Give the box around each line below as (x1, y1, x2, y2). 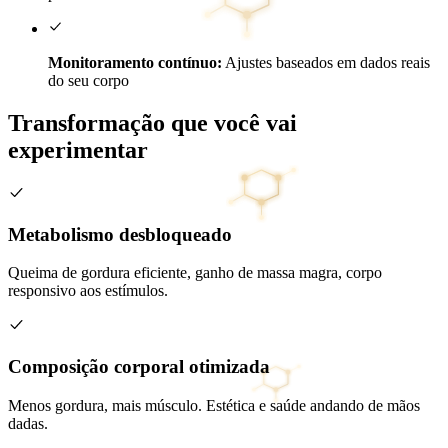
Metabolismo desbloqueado (8, 223, 232, 245)
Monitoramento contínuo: (48, 54, 222, 72)
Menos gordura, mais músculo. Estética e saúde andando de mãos (8, 396, 420, 414)
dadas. (8, 414, 48, 432)
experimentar (8, 137, 148, 164)
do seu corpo (48, 72, 129, 90)
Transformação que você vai (8, 110, 297, 137)
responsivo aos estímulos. (8, 282, 168, 300)
